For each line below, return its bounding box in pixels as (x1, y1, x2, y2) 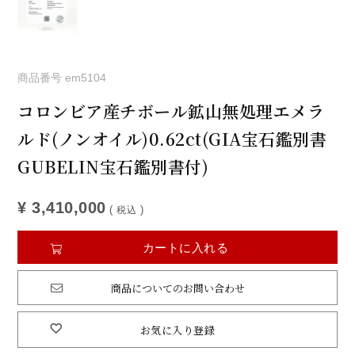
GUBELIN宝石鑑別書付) (17, 154, 209, 178)
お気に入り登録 (139, 322, 216, 338)
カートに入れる (142, 240, 229, 254)
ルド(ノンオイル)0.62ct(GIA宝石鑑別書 (17, 126, 327, 151)
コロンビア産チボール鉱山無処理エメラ (17, 98, 325, 123)
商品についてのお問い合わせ (110, 280, 245, 296)
